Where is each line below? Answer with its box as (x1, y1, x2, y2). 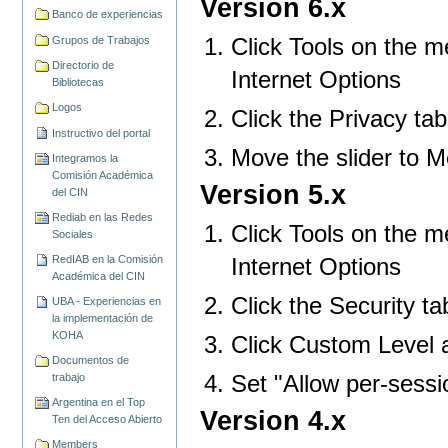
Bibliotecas (52, 76, 105, 89)
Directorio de (52, 59, 115, 72)
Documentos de (52, 354, 130, 367)
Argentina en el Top (52, 396, 146, 409)
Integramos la (52, 152, 119, 165)
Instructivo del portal (52, 126, 151, 139)
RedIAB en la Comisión (52, 253, 164, 266)
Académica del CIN (52, 270, 146, 283)
